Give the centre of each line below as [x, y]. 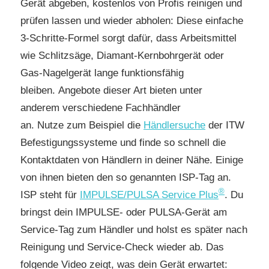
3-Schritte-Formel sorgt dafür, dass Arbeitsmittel [128, 38]
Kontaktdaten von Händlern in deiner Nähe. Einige [132, 160]
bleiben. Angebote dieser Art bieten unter [111, 90]
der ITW [225, 125]
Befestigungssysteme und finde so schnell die [123, 142]
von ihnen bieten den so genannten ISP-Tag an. [126, 177]
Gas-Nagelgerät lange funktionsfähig [102, 73]
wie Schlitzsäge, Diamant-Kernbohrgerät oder [122, 55]
